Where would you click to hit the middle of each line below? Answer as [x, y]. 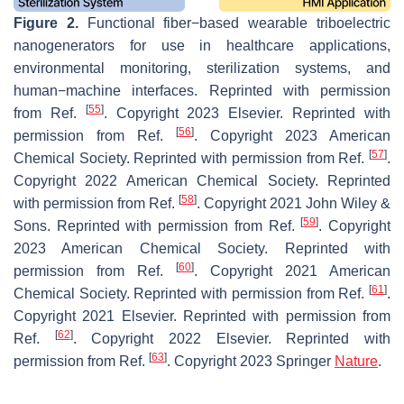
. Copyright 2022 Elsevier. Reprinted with [232, 339]
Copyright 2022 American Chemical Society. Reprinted [202, 181]
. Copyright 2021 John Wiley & [294, 204]
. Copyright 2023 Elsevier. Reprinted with [247, 114]
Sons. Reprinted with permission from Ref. [157, 226]
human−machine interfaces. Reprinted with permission [202, 91]
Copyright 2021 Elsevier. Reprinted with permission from [202, 317]
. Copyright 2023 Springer [251, 362]
